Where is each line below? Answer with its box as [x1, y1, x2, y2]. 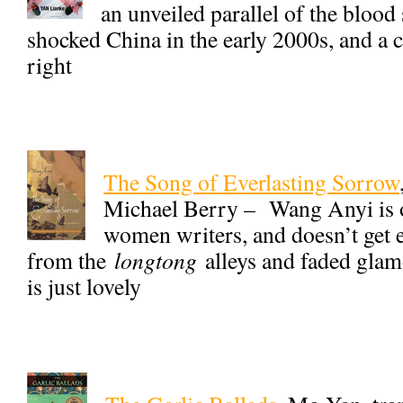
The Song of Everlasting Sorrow [103, 166, 399, 197]
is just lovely [27, 271, 141, 301]
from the [27, 245, 114, 275]
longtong [114, 245, 197, 275]
